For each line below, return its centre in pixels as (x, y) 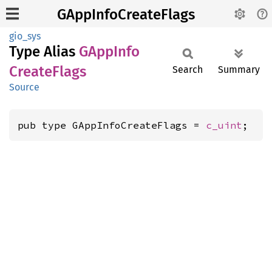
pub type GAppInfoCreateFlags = (112, 125)
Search (188, 70)
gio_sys (25, 36)
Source (24, 87)
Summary (239, 70)
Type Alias (44, 52)
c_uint (224, 125)
